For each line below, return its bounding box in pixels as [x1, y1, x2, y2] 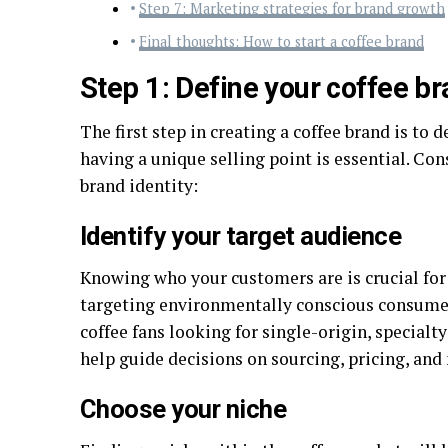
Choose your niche [80, 394, 287, 424]
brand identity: [80, 174, 198, 197]
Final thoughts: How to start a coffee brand [138, 32, 424, 51]
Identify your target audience [80, 221, 402, 251]
